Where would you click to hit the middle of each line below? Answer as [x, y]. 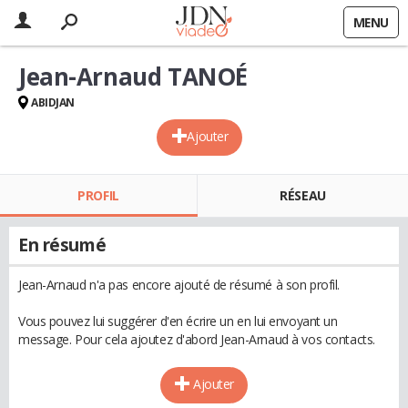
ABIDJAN [53, 102]
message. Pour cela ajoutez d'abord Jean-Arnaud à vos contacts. [197, 339]
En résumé [62, 245]
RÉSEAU [303, 195]
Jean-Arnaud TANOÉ [133, 76]
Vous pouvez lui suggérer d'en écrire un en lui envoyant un [178, 321]
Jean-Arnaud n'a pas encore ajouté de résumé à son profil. [179, 285]
